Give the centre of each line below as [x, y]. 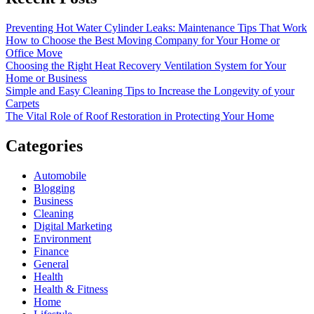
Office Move [34, 53]
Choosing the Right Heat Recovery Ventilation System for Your [146, 65]
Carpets [22, 103]
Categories [44, 145]
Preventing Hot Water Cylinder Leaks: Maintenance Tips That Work [156, 27]
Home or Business [46, 78]
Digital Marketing [73, 226]
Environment [62, 238]
